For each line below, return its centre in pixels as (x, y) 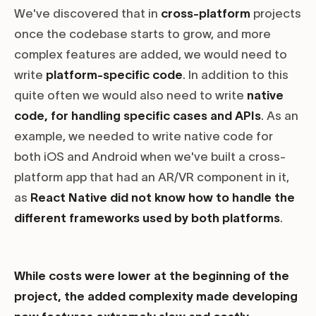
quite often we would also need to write (130, 96)
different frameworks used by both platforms (147, 218)
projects (276, 14)
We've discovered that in (87, 14)
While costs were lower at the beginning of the (152, 276)
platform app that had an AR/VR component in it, (152, 177)
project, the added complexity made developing (156, 297)
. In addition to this (236, 75)
